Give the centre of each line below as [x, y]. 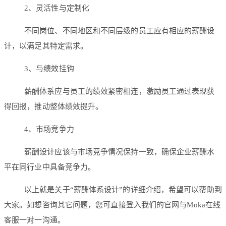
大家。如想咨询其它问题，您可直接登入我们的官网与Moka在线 [112, 205]
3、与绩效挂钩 [49, 69]
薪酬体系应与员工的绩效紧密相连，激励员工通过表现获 [120, 92]
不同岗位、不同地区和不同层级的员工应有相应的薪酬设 [120, 31]
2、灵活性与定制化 [57, 8]
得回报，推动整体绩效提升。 [54, 107]
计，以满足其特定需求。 [46, 46]
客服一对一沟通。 [35, 220]
